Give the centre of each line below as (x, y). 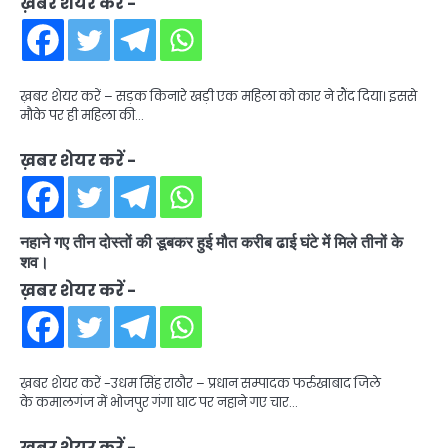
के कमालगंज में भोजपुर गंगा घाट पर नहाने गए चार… (159, 402)
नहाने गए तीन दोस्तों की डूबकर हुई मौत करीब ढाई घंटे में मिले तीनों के (211, 241)
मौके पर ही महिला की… (82, 115)
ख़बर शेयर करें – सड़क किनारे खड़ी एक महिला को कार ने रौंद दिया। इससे (218, 96)
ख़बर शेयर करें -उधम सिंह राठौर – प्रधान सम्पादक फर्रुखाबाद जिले (200, 383)
